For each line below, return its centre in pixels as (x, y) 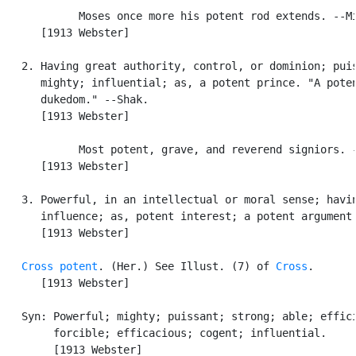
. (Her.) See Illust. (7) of (187, 266)
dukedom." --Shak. (75, 99)
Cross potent (60, 266)
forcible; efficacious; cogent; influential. (164, 333)
